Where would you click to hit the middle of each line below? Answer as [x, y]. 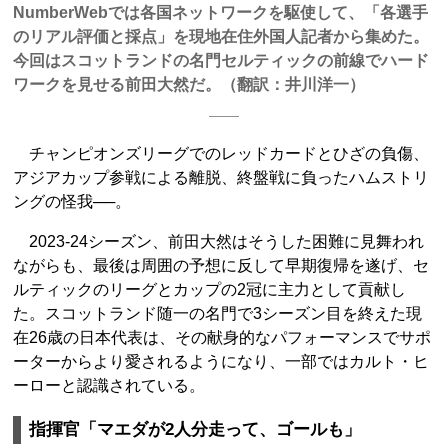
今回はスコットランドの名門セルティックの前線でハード [221, 61]
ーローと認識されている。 [109, 386]
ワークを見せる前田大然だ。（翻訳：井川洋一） [189, 85]
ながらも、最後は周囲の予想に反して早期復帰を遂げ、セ [221, 266]
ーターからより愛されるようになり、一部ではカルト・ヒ [221, 362]
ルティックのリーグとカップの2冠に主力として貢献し [209, 290]
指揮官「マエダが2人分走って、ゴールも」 [195, 430]
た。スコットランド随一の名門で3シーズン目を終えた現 [217, 314]
